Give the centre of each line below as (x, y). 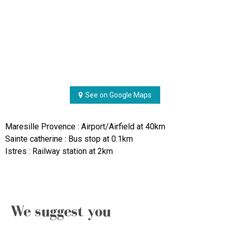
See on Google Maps (118, 95)
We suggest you (61, 211)
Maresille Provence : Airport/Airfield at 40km (85, 127)
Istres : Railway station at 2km (59, 151)
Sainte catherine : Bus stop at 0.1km (69, 139)
